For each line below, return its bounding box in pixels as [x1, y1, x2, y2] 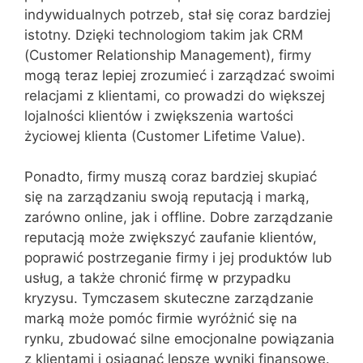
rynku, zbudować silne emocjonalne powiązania [24, 331, 335, 347]
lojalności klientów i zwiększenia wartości [24, 107, 293, 124]
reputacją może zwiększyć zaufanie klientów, [24, 229, 317, 246]
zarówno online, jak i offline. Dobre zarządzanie [24, 209, 333, 225]
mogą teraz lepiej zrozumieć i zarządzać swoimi [24, 66, 335, 83]
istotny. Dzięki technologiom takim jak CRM [24, 26, 303, 43]
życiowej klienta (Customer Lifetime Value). [24, 127, 305, 144]
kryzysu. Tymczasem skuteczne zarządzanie [24, 290, 314, 306]
